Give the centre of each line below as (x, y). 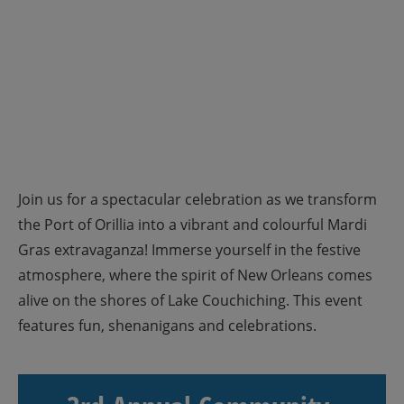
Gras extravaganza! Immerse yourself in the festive (189, 250)
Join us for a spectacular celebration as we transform (197, 199)
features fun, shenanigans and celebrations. (167, 326)
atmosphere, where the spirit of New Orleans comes (195, 275)
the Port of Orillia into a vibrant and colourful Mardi (193, 225)
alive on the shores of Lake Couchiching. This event (190, 300)
